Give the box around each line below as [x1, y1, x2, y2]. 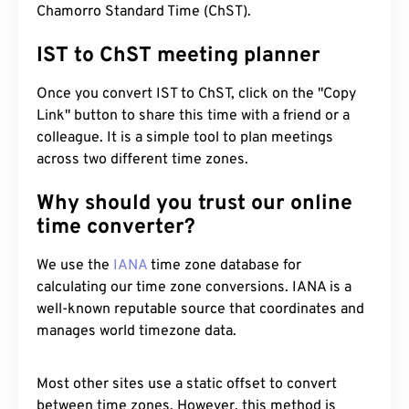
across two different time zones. [37, 151, 248, 169]
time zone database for [147, 257, 301, 275]
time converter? [37, 215, 195, 241]
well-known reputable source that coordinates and [37, 300, 364, 319]
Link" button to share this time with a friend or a [37, 107, 350, 125]
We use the [37, 257, 113, 275]
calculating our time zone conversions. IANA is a [37, 278, 351, 297]
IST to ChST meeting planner [37, 43, 320, 69]
